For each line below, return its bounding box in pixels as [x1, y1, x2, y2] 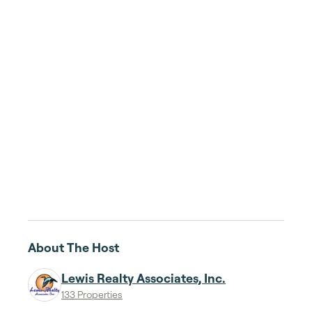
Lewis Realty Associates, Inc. [61, 270, 226, 286]
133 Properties [61, 288, 123, 300]
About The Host [28, 240, 119, 255]
